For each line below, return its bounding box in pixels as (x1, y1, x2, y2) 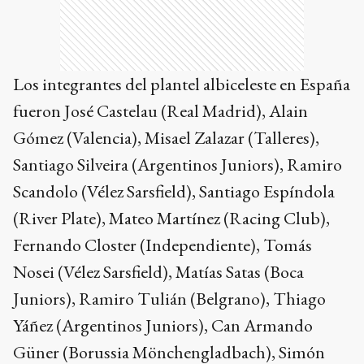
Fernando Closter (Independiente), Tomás (13, 233, 312, 257)
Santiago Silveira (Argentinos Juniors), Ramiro (13, 153, 342, 176)
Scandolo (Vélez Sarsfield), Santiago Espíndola (13, 180, 335, 203)
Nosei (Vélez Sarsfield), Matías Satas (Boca (13, 260, 304, 284)
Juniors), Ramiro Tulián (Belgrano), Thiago (13, 287, 326, 310)
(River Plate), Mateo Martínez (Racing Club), (13, 206, 330, 230)
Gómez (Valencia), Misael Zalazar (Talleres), (13, 126, 319, 149)
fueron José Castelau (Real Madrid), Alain (13, 99, 308, 123)
